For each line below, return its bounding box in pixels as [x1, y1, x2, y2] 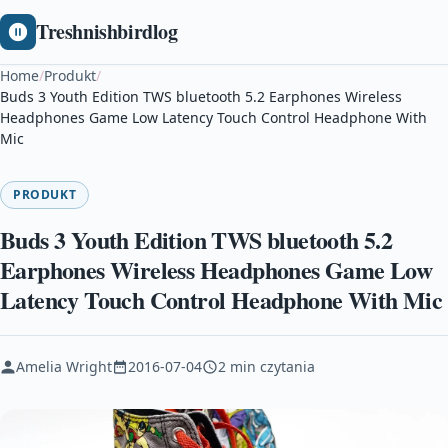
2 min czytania [218, 357, 315, 376]
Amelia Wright [16, 357, 112, 376]
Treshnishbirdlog [36, 17, 178, 46]
